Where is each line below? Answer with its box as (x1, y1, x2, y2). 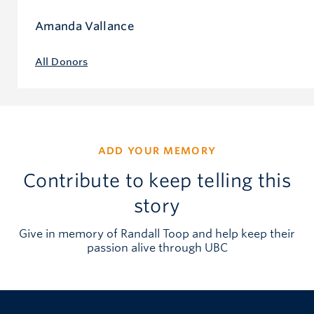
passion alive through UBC (86, 241, 228, 255)
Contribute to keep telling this (22, 169, 292, 191)
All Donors (35, 55, 88, 67)
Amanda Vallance (35, 19, 134, 33)
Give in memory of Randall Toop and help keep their (19, 227, 295, 241)
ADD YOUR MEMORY (97, 144, 217, 156)
